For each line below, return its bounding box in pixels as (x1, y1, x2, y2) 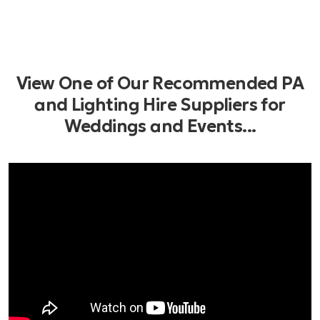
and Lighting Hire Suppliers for (34, 94, 286, 116)
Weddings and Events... (64, 115, 256, 137)
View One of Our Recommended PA (16, 72, 304, 94)
